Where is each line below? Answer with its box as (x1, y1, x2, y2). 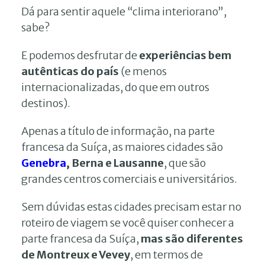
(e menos (119, 64, 167, 78)
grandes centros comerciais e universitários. (21, 172, 237, 186)
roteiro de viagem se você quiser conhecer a (21, 215, 234, 230)
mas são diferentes (141, 231, 243, 245)
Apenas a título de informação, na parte (21, 124, 215, 138)
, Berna (66, 156, 104, 170)
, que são (164, 156, 206, 170)
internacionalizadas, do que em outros (21, 80, 209, 94)
